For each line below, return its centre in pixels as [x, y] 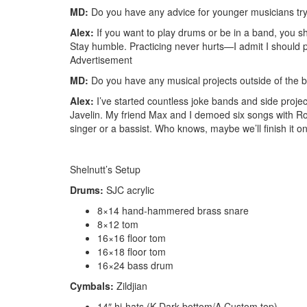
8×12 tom [118, 224]
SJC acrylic [129, 189]
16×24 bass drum [135, 265]
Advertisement [101, 59]
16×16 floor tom [132, 237]
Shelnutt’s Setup [105, 169]
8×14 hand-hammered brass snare [173, 210]
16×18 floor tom [132, 251]
